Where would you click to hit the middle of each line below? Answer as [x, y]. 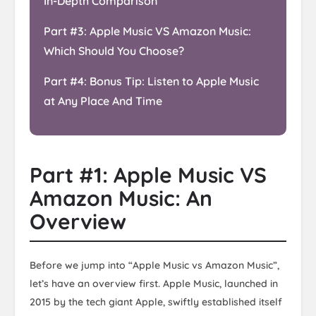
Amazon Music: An [121, 198]
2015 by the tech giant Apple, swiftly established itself [156, 302]
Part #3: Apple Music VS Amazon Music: [147, 31]
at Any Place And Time [103, 101]
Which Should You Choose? [114, 51]
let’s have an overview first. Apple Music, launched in [154, 284]
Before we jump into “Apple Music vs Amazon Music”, [154, 265]
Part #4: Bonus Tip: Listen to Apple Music [151, 81]
